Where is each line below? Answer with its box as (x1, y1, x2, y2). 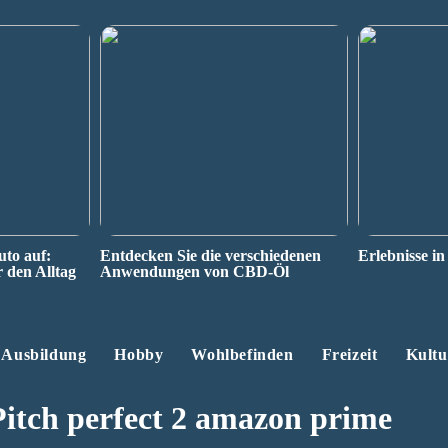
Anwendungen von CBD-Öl (99, 263, 289, 280)
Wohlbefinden (191, 346, 294, 363)
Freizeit (321, 346, 378, 363)
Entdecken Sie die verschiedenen (99, 247, 321, 264)
